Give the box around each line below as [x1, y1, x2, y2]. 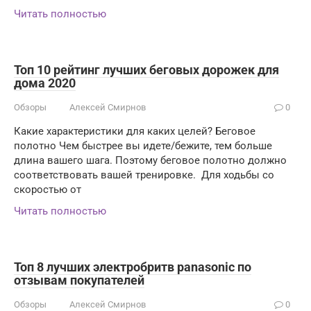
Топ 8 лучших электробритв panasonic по [14, 259, 251, 274]
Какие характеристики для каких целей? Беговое [14, 124, 255, 137]
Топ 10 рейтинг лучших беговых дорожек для [14, 62, 279, 77]
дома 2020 [14, 75, 76, 90]
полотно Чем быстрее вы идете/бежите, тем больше [14, 139, 272, 152]
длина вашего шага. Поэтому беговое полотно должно [14, 153, 287, 167]
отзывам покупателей [14, 272, 144, 287]
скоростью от [14, 183, 81, 196]
